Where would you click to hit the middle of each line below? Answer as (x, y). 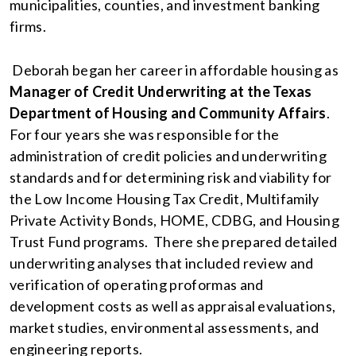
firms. (29, 26)
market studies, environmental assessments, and (164, 327)
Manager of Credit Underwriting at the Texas (161, 91)
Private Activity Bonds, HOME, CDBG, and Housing (175, 220)
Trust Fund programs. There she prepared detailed (174, 242)
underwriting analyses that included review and (162, 263)
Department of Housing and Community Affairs (168, 113)
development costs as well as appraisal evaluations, (173, 306)
